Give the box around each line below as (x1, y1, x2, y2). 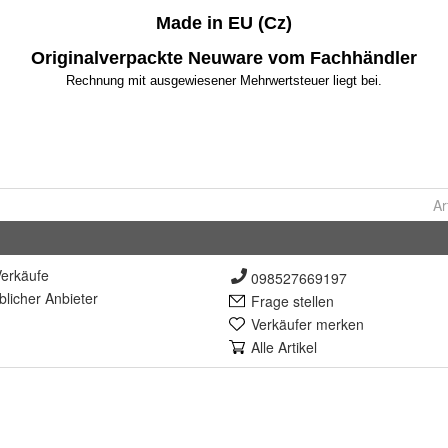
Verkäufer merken (251, 314, 364, 334)
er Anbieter (28, 288, 98, 308)
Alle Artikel (251, 337, 317, 357)
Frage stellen (251, 291, 334, 311)
